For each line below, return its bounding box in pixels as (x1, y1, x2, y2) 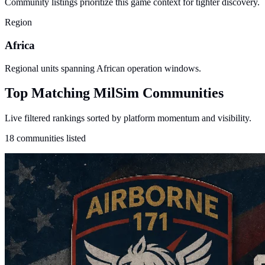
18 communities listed (5, 133, 86, 144)
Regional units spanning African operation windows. (5, 63, 201, 73)
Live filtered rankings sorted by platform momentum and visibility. (5, 113, 251, 124)
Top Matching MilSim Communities (5, 85, 224, 101)
